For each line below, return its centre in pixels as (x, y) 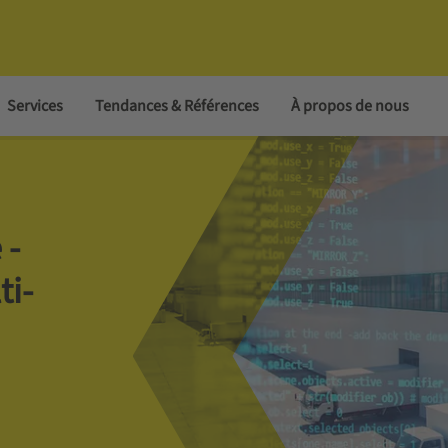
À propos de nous (349, 106)
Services (34, 106)
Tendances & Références (176, 106)
